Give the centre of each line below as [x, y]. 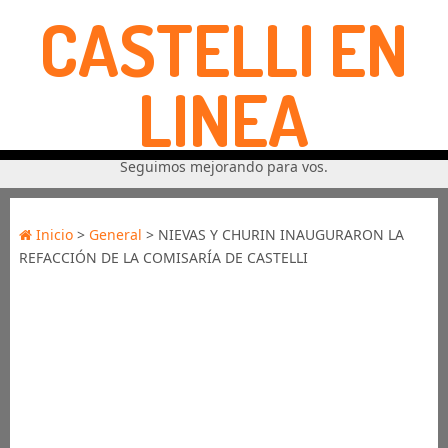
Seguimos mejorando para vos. [223, 166]
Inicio [52, 234]
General [115, 234]
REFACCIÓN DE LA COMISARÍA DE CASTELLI [163, 257]
